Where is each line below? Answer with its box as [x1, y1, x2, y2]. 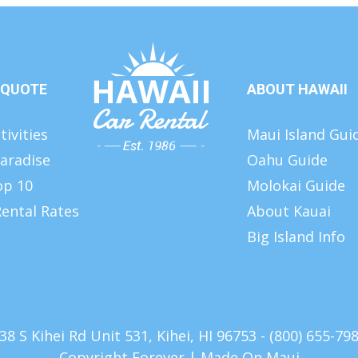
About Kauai [247, 201, 331, 221]
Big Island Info [247, 226, 345, 246]
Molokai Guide [247, 175, 345, 195]
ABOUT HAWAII [247, 80, 348, 97]
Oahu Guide [247, 149, 328, 169]
